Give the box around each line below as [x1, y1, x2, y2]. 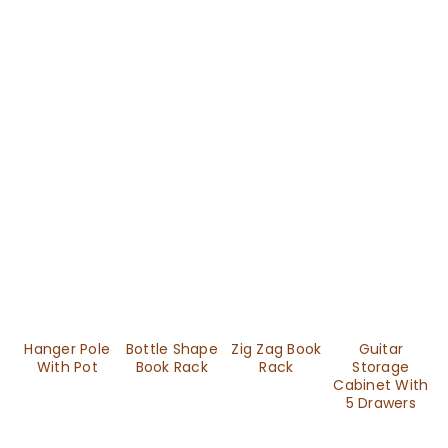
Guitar [358, 339, 403, 359]
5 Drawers [345, 393, 416, 413]
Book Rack [135, 357, 208, 377]
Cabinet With [333, 375, 429, 395]
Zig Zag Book [231, 339, 322, 359]
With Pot [36, 357, 98, 377]
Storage [352, 357, 410, 377]
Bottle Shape [125, 339, 218, 359]
